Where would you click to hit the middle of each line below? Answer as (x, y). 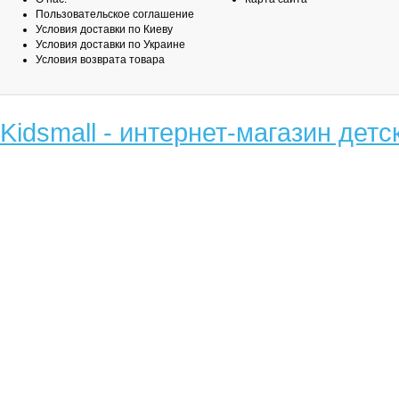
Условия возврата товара (100, 60)
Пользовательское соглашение (115, 14)
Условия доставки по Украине (110, 45)
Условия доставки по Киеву (104, 29)
